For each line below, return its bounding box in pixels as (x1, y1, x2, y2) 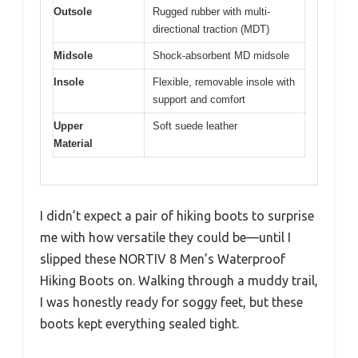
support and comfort (153, 93, 245, 105)
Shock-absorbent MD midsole (153, 49, 289, 62)
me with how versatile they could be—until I (40, 230, 291, 245)
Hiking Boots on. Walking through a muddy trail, (40, 273, 318, 288)
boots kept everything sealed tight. (40, 316, 239, 332)
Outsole (54, 5, 92, 18)
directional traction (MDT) (153, 22, 269, 35)
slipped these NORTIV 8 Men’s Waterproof (40, 252, 285, 267)
